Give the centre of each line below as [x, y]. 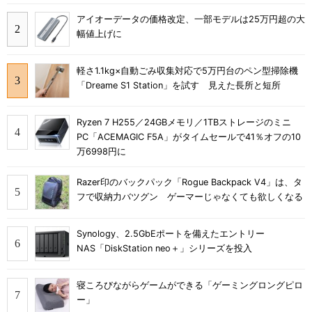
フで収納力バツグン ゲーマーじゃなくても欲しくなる [190, 197]
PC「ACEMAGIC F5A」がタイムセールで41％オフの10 [189, 136]
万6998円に [101, 151]
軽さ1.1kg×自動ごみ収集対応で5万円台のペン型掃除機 [187, 70]
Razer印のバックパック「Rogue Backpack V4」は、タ [189, 182]
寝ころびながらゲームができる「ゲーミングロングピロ [190, 285]
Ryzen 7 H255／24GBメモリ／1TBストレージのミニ [184, 122]
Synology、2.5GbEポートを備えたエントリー [171, 234]
